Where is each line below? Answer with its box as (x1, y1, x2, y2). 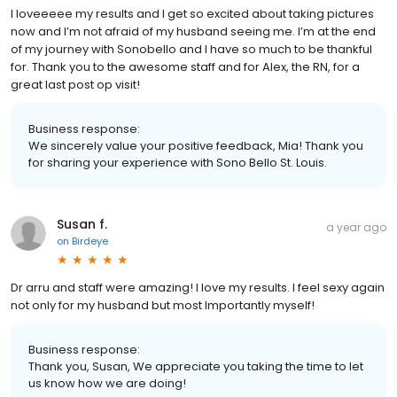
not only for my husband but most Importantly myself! (11, 297, 315, 315)
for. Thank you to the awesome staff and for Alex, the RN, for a (11, 58, 360, 76)
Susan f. (57, 215, 107, 234)
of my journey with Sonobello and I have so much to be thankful (11, 41, 372, 58)
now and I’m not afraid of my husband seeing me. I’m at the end (11, 23, 376, 41)
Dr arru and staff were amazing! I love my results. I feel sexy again (11, 279, 385, 297)
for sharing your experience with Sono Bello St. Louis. (28, 154, 327, 172)
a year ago (326, 220, 386, 236)
